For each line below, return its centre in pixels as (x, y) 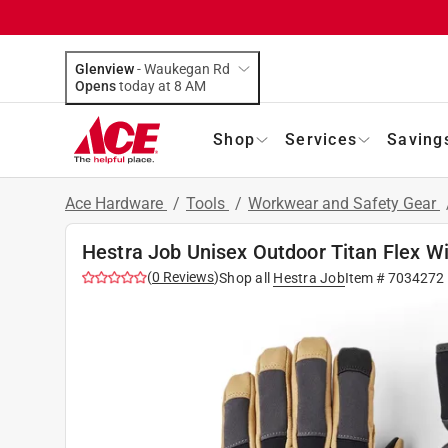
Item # (366, 277)
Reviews (187, 276)
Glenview (104, 68)
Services (321, 139)
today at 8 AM (195, 85)
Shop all (244, 277)
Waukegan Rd (187, 68)
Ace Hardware (116, 203)
